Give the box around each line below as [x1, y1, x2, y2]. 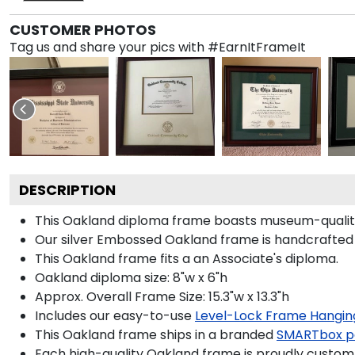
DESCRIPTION [19, 179, 116, 200]
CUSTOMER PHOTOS [10, 19, 156, 40]
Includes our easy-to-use [35, 306, 192, 325]
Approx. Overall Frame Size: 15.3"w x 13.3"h [35, 287, 289, 306]
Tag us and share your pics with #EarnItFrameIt [10, 37, 306, 56]
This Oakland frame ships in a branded [35, 325, 273, 344]
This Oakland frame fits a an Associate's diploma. [35, 249, 338, 268]
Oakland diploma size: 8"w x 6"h [35, 268, 227, 287]
